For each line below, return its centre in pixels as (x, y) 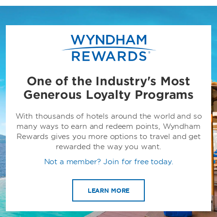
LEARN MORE (108, 191)
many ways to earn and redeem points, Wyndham (108, 127)
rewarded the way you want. (108, 147)
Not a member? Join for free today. (108, 162)
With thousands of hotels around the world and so (108, 116)
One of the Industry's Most (108, 81)
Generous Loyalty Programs (108, 95)
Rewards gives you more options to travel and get (108, 137)
